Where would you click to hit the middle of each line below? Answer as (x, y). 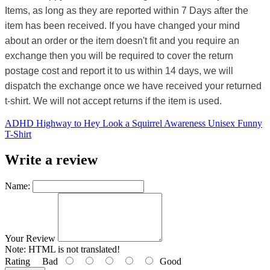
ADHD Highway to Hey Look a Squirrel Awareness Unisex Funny (133, 124)
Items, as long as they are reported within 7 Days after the (127, 11)
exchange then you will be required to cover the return (119, 56)
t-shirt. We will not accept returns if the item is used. (115, 101)
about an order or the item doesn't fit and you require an (122, 41)
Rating (17, 262)
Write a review (51, 160)
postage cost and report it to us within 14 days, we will (119, 71)
